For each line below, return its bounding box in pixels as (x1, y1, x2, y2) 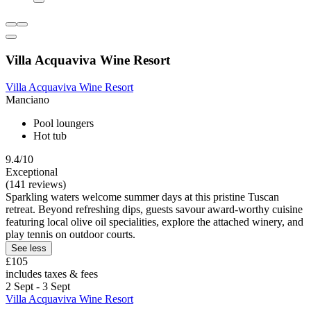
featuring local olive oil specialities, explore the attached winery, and (6, 215, 303, 228)
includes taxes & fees (6, 267, 98, 280)
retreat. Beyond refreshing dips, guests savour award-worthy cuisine (6, 203, 303, 215)
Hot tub (33, 129, 67, 142)
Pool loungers (33, 117, 94, 129)
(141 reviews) (6, 178, 66, 190)
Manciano (6, 93, 49, 106)
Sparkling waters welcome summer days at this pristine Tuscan (6, 190, 279, 203)
